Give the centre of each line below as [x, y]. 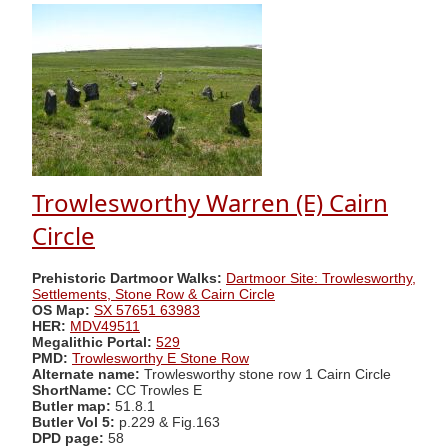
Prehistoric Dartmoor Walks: [127, 278]
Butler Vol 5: [75, 422]
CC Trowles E [157, 390]
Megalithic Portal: [92, 342]
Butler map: [73, 406]
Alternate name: [88, 374]
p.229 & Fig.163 [169, 422]
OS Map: [61, 310]
